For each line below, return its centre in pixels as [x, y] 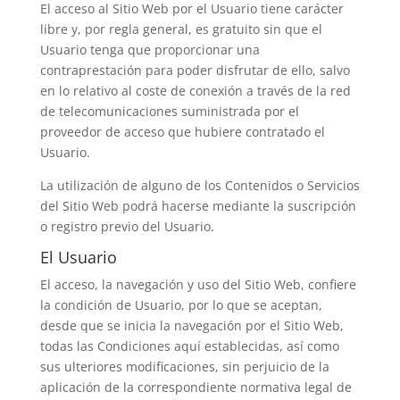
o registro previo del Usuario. [127, 226]
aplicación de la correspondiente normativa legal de [196, 387]
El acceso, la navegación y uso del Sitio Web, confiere [198, 284]
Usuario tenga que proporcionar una [150, 50]
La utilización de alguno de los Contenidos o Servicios [200, 185]
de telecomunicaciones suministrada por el [169, 111]
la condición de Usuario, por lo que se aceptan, [181, 305]
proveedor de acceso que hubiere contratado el [182, 132]
